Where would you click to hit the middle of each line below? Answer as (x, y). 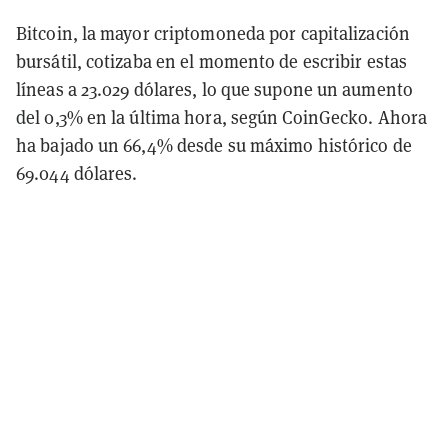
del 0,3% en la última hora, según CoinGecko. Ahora (222, 117)
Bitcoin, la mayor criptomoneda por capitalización (213, 33)
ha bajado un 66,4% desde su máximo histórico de (214, 145)
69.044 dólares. (77, 173)
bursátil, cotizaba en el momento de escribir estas (212, 61)
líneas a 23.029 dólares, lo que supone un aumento (214, 89)
